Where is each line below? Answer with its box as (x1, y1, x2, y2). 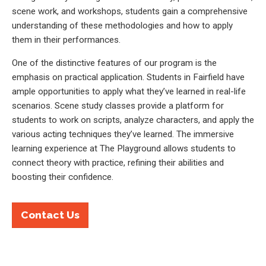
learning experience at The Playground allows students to (12, 143, 236, 154)
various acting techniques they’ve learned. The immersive (12, 129, 234, 140)
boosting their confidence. (12, 172, 113, 183)
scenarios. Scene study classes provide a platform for (12, 100, 224, 112)
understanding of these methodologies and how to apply (12, 20, 233, 31)
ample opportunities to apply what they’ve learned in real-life (12, 86, 246, 97)
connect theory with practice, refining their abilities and (12, 157, 224, 169)
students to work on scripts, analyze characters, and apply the (12, 115, 254, 126)
